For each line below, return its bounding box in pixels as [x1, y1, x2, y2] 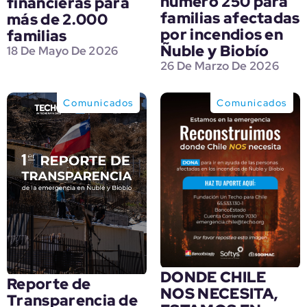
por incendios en [160, 24, 284, 45]
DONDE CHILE [160, 267, 267, 287]
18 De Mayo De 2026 [7, 43, 119, 59]
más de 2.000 [7, 10, 108, 30]
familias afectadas [160, 8, 300, 28]
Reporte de [7, 274, 91, 295]
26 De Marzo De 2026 [160, 58, 280, 73]
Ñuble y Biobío [160, 40, 269, 61]
